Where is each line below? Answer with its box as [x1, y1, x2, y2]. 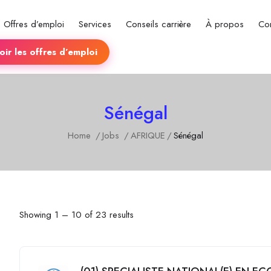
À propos [206, 18, 244, 31]
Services [79, 18, 112, 31]
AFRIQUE [131, 129, 165, 142]
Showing [19, 207, 55, 221]
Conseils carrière [126, 18, 192, 31]
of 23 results [82, 207, 134, 221]
